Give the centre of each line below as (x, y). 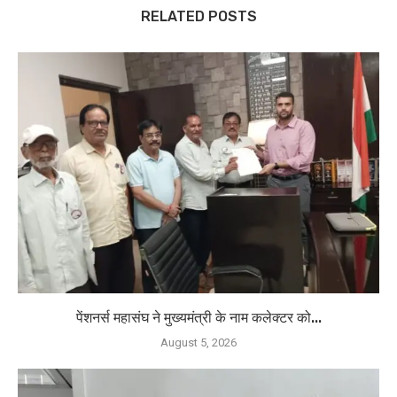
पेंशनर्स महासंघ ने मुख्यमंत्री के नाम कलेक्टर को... (198, 318)
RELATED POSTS (198, 17)
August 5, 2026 (198, 343)
